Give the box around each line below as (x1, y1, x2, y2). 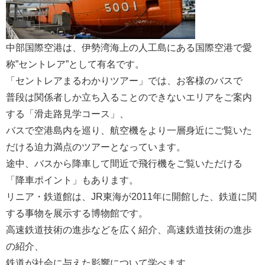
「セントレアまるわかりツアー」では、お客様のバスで (6, 76, 243, 86)
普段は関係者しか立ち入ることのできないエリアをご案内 (6, 92, 252, 102)
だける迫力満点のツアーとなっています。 (6, 142, 186, 152)
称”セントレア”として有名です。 (6, 59, 144, 69)
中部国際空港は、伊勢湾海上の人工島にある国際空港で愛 (6, 43, 252, 53)
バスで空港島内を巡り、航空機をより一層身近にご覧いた (6, 125, 252, 135)
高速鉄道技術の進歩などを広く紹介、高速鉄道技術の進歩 (6, 225, 252, 235)
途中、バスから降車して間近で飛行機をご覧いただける (6, 159, 243, 169)
